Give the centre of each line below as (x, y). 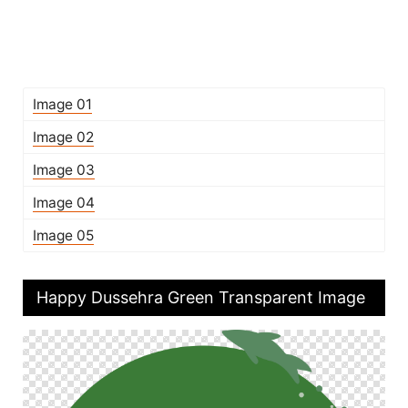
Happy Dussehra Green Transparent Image (201, 297)
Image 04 (64, 203)
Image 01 (62, 104)
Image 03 (64, 170)
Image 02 (63, 137)
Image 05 (63, 235)
